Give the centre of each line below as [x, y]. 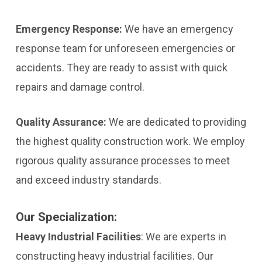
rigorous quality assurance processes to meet [123, 161]
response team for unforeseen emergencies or [125, 48]
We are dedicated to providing [177, 122]
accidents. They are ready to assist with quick [121, 68]
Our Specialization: [66, 217]
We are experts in [186, 237]
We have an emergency [179, 29]
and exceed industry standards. [88, 180]
